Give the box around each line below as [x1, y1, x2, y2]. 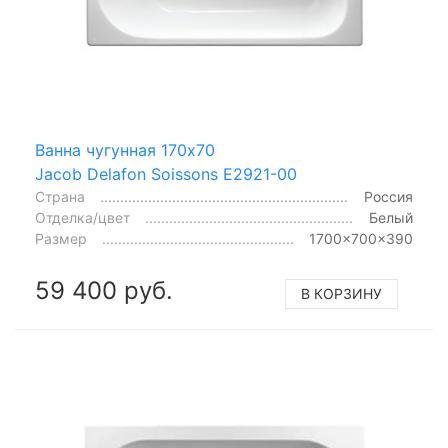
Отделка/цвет [35, 208, 130, 226]
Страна [35, 187, 85, 205]
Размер [35, 229, 87, 247]
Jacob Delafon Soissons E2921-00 [35, 163, 297, 184]
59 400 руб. [35, 275, 173, 305]
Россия [364, 187, 413, 205]
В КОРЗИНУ [301, 284, 382, 302]
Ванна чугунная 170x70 [35, 139, 215, 160]
